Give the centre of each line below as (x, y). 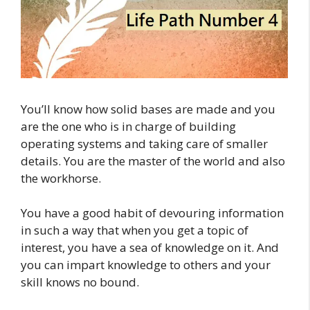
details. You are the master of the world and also (153, 161)
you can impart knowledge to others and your (146, 265)
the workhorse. (61, 178)
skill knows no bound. (80, 282)
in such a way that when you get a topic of (135, 230)
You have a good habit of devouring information (152, 213)
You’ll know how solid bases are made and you (148, 109)
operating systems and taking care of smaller (144, 143)
